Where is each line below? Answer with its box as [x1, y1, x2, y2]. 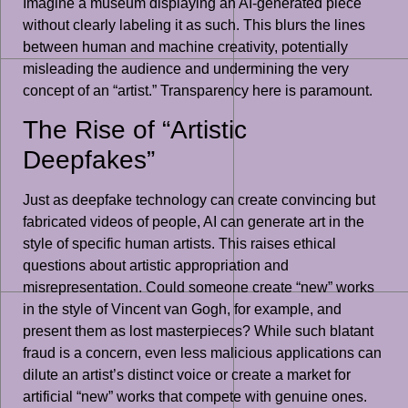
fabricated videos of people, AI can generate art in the [23, 214, 364, 230]
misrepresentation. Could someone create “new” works [23, 280, 374, 296]
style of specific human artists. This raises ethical [23, 236, 336, 252]
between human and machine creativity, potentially [23, 38, 348, 55]
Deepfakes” [23, 146, 155, 175]
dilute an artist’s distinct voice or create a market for [23, 367, 351, 383]
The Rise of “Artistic [23, 116, 247, 145]
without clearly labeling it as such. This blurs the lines [23, 16, 365, 33]
